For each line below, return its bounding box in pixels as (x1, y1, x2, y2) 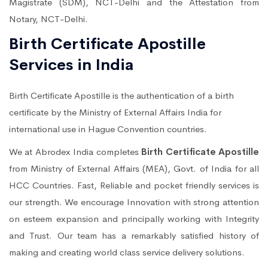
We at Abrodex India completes (9, 145, 142, 157)
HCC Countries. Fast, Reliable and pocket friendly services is (9, 179, 259, 191)
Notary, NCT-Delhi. (9, 13, 88, 25)
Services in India (9, 54, 133, 75)
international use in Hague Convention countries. (9, 123, 207, 135)
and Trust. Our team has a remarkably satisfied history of (9, 229, 259, 241)
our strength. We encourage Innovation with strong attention (9, 196, 259, 208)
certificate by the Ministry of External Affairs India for (9, 106, 221, 118)
